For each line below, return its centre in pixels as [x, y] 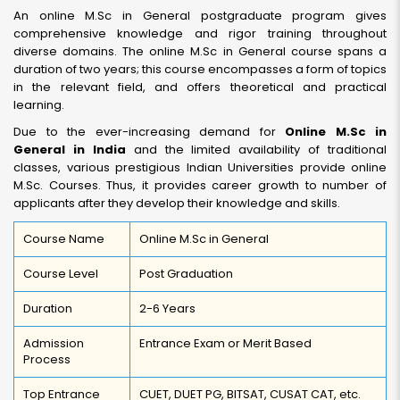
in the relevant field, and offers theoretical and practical [200, 87]
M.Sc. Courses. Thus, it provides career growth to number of [200, 185]
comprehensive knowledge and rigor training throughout [200, 33]
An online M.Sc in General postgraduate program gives [200, 16]
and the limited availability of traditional [256, 150]
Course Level [61, 274]
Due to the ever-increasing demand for [149, 132]
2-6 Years [167, 308]
